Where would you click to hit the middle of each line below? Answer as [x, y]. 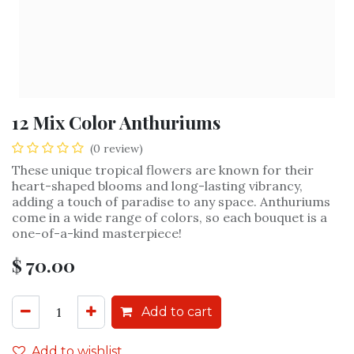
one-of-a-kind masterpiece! [97, 233]
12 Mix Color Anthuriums [116, 122]
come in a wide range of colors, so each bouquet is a [169, 217]
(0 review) [117, 149]
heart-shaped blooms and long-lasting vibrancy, [157, 186]
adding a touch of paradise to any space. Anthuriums [171, 201]
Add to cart [175, 312]
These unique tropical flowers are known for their [163, 170]
